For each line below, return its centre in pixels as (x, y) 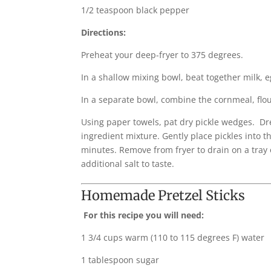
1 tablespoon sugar (120, 260)
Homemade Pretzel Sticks (163, 195)
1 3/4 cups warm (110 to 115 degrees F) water (173, 237)
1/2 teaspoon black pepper (135, 10)
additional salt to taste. (128, 163)
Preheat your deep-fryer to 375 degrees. (162, 54)
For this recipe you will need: (144, 215)
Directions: (104, 32)
